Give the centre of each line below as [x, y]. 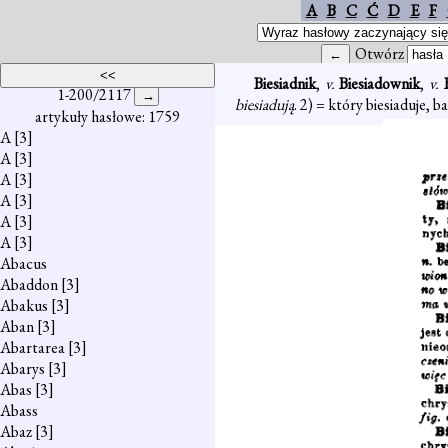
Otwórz [381, 53]
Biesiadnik [284, 83]
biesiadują [264, 104]
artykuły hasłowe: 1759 [107, 116]
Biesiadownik [380, 83]
